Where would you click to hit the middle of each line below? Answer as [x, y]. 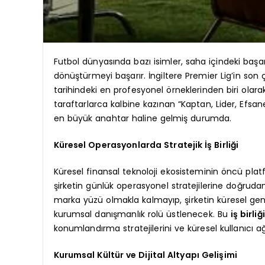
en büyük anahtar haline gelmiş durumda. [143, 118]
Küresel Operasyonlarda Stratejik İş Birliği [146, 145]
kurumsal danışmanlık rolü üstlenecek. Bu [142, 214]
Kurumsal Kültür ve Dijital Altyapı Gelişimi [146, 255]
